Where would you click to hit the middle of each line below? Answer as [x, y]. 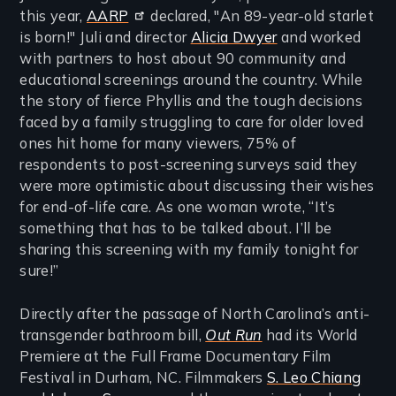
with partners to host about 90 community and [183, 59]
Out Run [234, 335]
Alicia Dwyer [234, 38]
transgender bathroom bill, [113, 335]
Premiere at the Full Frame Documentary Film [175, 356]
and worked [319, 38]
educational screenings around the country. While [191, 80]
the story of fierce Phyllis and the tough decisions [191, 101]
